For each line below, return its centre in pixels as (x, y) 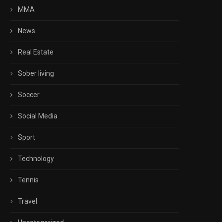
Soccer (29, 95)
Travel (28, 201)
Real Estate (36, 52)
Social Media (38, 116)
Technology (36, 159)
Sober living (36, 73)
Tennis (28, 180)
